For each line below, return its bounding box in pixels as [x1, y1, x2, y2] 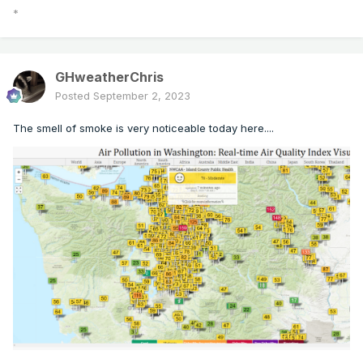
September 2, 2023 [93, 88, 190, 102]
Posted [55, 88, 93, 102]
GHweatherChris [55, 68, 164, 85]
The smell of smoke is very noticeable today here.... [13, 121, 274, 135]
